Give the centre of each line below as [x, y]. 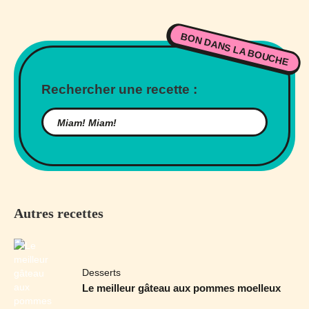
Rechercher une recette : [119, 90]
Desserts [102, 272]
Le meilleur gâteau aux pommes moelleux [182, 288]
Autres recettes [59, 213]
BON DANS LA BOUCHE [235, 49]
